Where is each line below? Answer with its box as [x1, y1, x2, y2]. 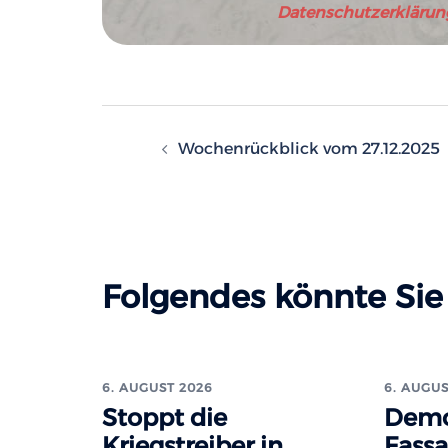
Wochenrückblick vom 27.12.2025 [178, 138, 440, 158]
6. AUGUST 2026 [102, 379, 213, 395]
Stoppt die [102, 402, 227, 432]
